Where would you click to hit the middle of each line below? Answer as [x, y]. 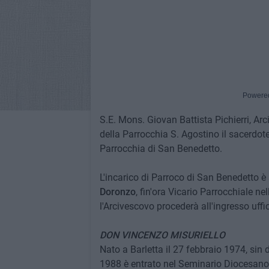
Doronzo [117, 192]
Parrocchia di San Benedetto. [161, 149]
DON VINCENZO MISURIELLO [162, 235]
